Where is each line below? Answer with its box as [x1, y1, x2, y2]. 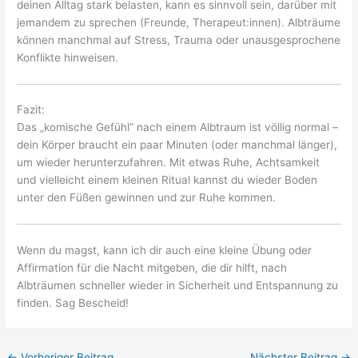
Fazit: [17, 103, 46, 117]
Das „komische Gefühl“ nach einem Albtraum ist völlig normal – [17, 121, 339, 134]
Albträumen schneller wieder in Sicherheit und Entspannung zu [17, 278, 339, 292]
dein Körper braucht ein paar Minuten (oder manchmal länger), [17, 138, 338, 152]
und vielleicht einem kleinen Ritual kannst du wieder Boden [17, 173, 318, 187]
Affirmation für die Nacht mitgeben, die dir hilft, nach [17, 261, 288, 274]
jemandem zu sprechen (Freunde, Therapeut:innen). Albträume [17, 15, 341, 29]
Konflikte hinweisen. [17, 50, 119, 64]
